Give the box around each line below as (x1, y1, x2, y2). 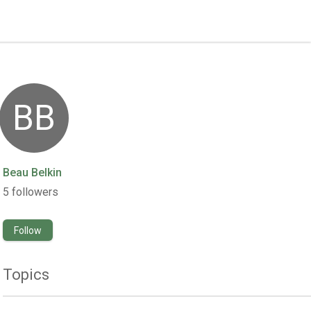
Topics (3, 266, 50, 283)
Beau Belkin (3, 166, 62, 179)
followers (12, 185, 59, 199)
